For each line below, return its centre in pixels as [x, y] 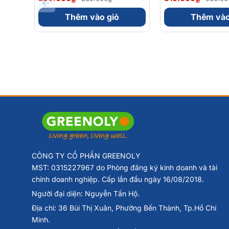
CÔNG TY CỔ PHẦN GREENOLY [86, 156]
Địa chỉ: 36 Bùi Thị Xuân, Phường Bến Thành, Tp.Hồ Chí [124, 208]
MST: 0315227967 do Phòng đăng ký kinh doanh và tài [124, 168]
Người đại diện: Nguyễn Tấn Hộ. [86, 194]
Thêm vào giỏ [92, 17]
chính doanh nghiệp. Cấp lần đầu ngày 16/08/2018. [118, 179]
